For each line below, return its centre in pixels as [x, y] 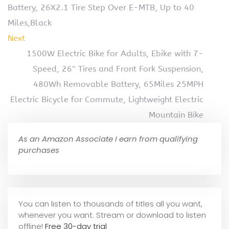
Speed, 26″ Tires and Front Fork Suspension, [118, 68]
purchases [39, 150]
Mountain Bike [176, 114]
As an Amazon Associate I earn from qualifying [108, 139]
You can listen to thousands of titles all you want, [110, 203]
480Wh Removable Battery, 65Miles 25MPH [118, 84]
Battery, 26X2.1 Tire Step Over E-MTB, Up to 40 [101, 7]
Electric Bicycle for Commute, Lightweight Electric [107, 99]
